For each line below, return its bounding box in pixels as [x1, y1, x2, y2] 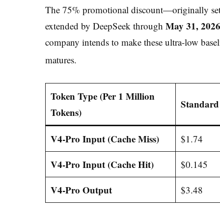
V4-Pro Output [50, 183, 112, 196]
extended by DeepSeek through [45, 19, 165, 32]
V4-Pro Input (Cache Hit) [50, 157, 154, 171]
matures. [45, 54, 77, 66]
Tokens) [50, 105, 82, 119]
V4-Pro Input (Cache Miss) [50, 132, 159, 145]
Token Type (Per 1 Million [50, 89, 155, 103]
